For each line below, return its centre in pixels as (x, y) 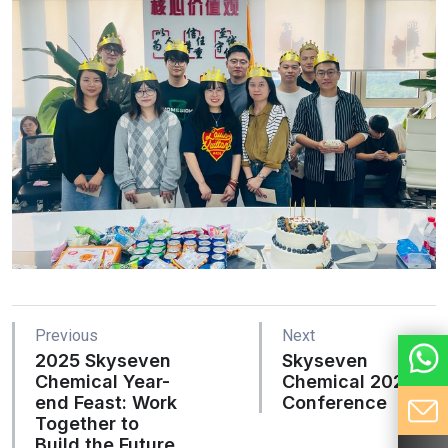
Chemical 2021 (347, 382)
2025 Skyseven (103, 361)
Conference (335, 403)
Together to (87, 424)
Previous (66, 336)
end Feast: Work (106, 403)
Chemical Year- (102, 382)
